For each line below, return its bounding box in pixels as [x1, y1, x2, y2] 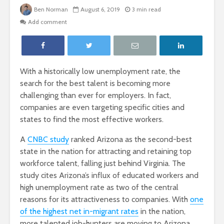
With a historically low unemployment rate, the [20, 66, 180, 76]
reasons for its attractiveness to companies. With [20, 194, 190, 204]
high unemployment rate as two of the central [20, 182, 178, 192]
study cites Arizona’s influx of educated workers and [20, 170, 198, 180]
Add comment [28, 18, 67, 26]
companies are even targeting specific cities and [20, 102, 184, 112]
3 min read [132, 5, 161, 13]
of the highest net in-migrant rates [20, 206, 138, 216]
